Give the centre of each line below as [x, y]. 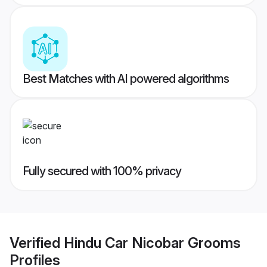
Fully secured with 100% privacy [102, 171]
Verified [37, 243]
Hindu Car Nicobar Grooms [152, 243]
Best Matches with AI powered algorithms [126, 79]
